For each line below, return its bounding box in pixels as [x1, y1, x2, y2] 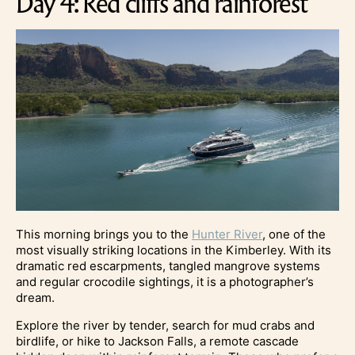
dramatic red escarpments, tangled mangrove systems [16, 258, 320, 273]
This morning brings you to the [16, 226, 192, 242]
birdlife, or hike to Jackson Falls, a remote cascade [16, 333, 299, 349]
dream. [16, 289, 55, 305]
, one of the [262, 226, 326, 242]
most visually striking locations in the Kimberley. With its [16, 242, 331, 258]
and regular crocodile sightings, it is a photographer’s [16, 273, 314, 289]
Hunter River [192, 226, 262, 242]
